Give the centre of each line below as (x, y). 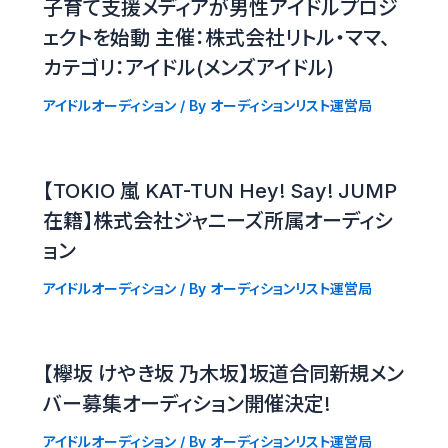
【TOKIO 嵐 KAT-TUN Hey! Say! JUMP (219, 190)
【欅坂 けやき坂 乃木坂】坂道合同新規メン (223, 373)
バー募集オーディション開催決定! (186, 403)
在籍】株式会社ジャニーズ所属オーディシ (217, 220)
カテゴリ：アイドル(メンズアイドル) (188, 67)
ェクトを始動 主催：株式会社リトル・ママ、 (216, 37)
